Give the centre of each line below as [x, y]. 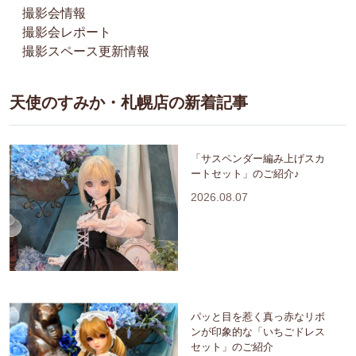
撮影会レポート [67, 32]
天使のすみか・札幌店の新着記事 [129, 102]
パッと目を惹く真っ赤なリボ [258, 316]
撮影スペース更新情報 [86, 51]
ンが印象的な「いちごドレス [258, 331]
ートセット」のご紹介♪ [245, 173]
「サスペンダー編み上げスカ [258, 158]
